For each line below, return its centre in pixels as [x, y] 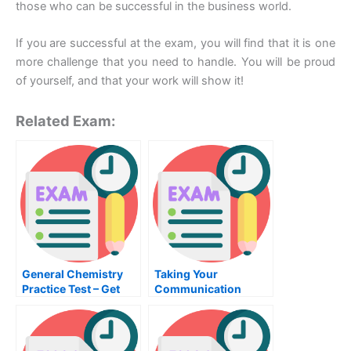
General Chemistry [72, 273]
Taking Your [186, 273]
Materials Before [66, 318]
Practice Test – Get [71, 288]
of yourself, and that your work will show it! [130, 81]
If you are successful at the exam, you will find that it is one [175, 43]
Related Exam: [65, 120]
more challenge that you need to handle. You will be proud [175, 62]
